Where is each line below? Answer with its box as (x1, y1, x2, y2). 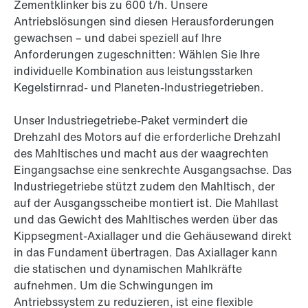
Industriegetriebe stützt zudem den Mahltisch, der (14, 178, 275, 195)
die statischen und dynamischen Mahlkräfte (14, 261, 242, 278)
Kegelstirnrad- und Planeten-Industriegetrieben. (14, 79, 264, 96)
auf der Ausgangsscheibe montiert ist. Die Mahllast (14, 195, 278, 212)
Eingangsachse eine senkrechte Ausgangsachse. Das (14, 162, 291, 179)
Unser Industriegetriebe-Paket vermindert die (14, 112, 247, 129)
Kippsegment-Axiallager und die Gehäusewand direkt (14, 228, 291, 245)
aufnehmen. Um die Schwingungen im (14, 277, 213, 294)
